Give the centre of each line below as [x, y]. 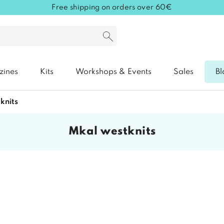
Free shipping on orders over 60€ [112, 7]
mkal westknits [117, 132]
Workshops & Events [113, 72]
